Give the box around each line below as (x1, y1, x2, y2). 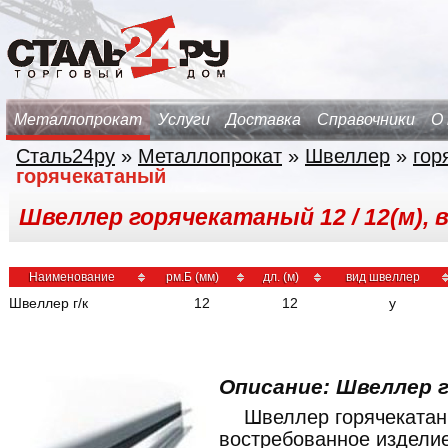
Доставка (226, 111, 301, 128)
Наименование (28, 270, 115, 284)
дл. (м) (262, 270, 299, 284)
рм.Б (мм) (166, 270, 219, 284)
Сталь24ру (16, 145, 115, 167)
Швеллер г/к (9, 295, 88, 311)
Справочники (317, 111, 415, 128)
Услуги (158, 111, 210, 128)
